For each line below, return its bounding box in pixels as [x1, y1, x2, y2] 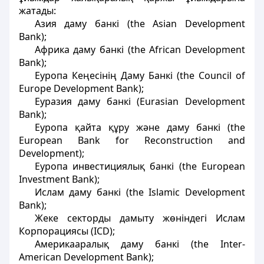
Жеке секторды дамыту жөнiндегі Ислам [34, 212, 245, 225]
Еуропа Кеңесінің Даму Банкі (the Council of [34, 69, 245, 82]
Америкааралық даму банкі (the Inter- [34, 237, 245, 250]
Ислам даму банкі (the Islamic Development [34, 186, 245, 199]
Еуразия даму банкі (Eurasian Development [34, 95, 245, 108]
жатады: [19, 4, 56, 17]
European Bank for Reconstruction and [19, 134, 245, 147]
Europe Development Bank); [19, 82, 144, 95]
